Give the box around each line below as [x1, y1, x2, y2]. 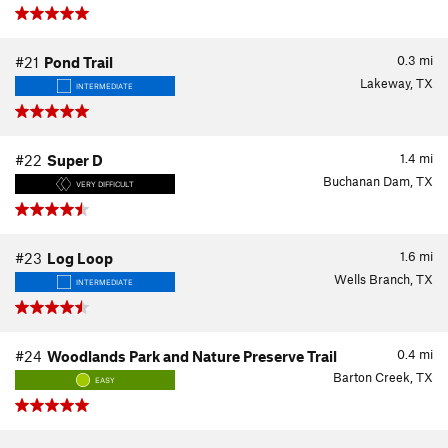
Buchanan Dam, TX [323, 173, 433, 189]
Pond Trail [44, 53, 113, 71]
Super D [47, 151, 103, 169]
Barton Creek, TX [333, 369, 433, 385]
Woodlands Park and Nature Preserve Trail [47, 347, 337, 365]
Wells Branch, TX [334, 271, 433, 287]
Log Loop [47, 249, 113, 267]
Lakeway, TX [360, 75, 433, 91]
